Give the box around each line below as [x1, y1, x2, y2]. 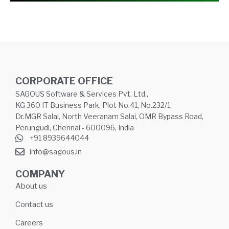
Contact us [15, 199, 53, 209]
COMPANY [15, 168, 65, 180]
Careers [15, 218, 43, 227]
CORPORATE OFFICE [15, 75, 113, 87]
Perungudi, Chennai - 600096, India [15, 123, 134, 132]
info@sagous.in [29, 147, 82, 156]
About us [15, 181, 47, 191]
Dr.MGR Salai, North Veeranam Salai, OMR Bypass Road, [15, 111, 203, 121]
